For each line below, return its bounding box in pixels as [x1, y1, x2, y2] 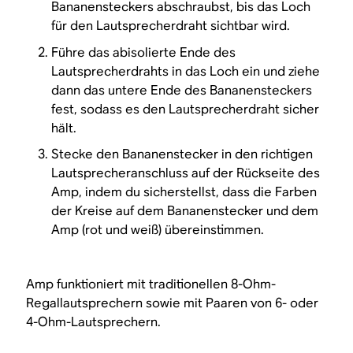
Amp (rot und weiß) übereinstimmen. [51, 221, 265, 239]
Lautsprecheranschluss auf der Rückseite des [51, 165, 321, 182]
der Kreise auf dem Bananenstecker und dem [51, 203, 319, 220]
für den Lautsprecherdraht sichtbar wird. [51, 17, 291, 35]
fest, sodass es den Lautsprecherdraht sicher [51, 100, 320, 117]
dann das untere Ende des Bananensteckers [51, 81, 313, 98]
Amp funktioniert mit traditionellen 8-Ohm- [26, 276, 277, 293]
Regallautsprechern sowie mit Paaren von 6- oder [26, 295, 319, 312]
